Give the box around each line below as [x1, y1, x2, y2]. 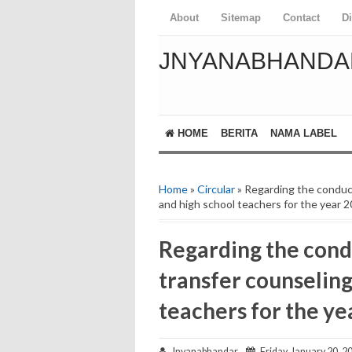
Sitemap [221, 12, 261, 24]
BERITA [221, 127, 258, 139]
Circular [197, 182, 235, 196]
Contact [283, 12, 320, 24]
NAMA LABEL [270, 127, 337, 139]
